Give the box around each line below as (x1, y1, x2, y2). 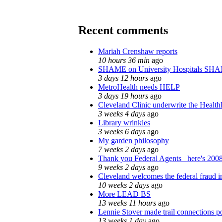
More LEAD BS (98, 189, 151, 198)
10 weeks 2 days (98, 180, 149, 189)
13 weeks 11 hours (98, 198, 156, 207)
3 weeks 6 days (98, 127, 145, 136)
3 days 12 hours (98, 73, 148, 82)
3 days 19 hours (98, 91, 148, 100)
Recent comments (78, 23, 168, 37)
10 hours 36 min (98, 55, 150, 64)
